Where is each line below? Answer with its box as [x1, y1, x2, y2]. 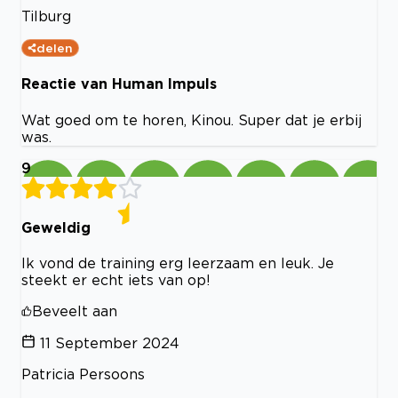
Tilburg [21, 8, 71, 24]
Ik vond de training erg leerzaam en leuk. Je [21, 255, 334, 272]
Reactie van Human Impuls [21, 76, 217, 92]
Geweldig [21, 219, 91, 235]
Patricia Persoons [21, 366, 145, 383]
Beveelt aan [32, 303, 117, 320]
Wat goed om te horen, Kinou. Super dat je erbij [21, 111, 362, 128]
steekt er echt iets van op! [21, 272, 211, 289]
